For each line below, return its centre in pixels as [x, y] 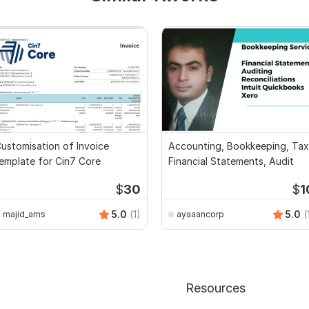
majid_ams [24, 214]
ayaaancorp [200, 214]
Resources [215, 288]
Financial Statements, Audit [231, 161]
